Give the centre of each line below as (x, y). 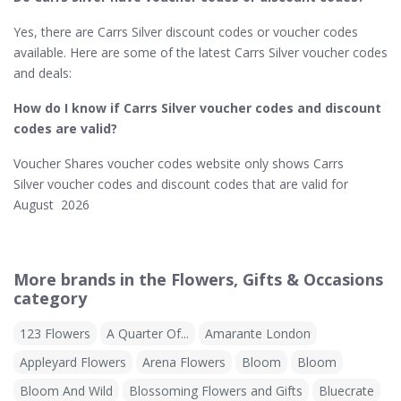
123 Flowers (55, 333)
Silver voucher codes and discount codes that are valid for (181, 184)
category (50, 298)
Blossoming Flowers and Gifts (216, 391)
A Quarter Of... (148, 333)
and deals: (43, 73)
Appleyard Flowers (73, 362)
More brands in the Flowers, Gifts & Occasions (198, 279)
